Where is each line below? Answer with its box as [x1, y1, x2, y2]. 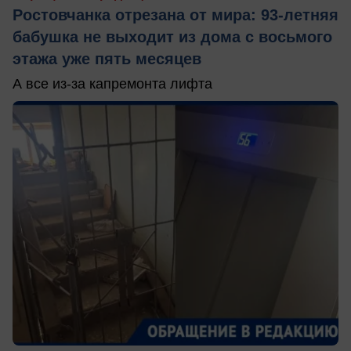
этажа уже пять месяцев [13, 50, 201, 68]
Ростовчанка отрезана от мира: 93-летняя [13, 6, 338, 24]
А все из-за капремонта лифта [13, 76, 212, 92]
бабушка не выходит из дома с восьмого [13, 28, 332, 46]
